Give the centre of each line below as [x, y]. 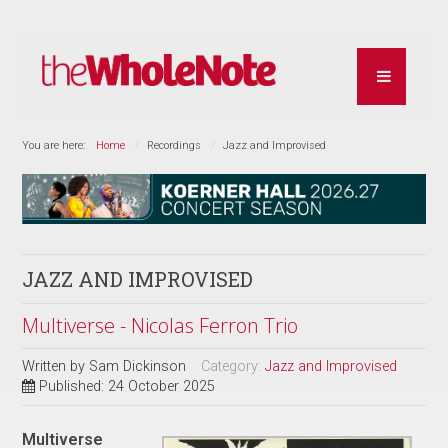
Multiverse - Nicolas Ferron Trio [160, 325]
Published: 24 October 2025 [127, 386]
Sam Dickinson [138, 366]
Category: [233, 366]
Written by [56, 366]
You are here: [57, 145]
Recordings [174, 145]
